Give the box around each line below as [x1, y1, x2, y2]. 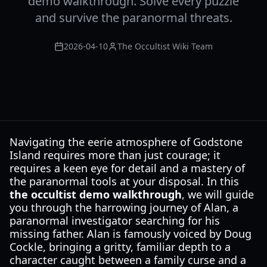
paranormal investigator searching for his [10, 213, 220, 228]
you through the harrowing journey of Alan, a [10, 200, 238, 215]
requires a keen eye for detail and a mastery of [10, 161, 245, 175]
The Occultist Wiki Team [117, 41, 213, 52]
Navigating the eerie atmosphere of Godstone [10, 135, 243, 149]
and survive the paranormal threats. [35, 10, 232, 26]
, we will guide [182, 187, 254, 201]
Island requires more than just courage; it [10, 148, 221, 162]
